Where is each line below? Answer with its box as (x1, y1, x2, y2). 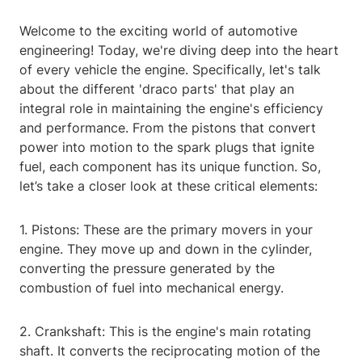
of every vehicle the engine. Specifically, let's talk (19, 61, 321, 78)
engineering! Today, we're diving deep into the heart (19, 42, 339, 59)
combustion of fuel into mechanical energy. (19, 280, 284, 297)
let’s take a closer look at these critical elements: (19, 178, 318, 195)
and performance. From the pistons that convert (19, 120, 316, 137)
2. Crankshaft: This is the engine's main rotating (19, 323, 311, 340)
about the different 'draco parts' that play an (19, 81, 294, 98)
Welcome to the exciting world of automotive (19, 23, 297, 40)
